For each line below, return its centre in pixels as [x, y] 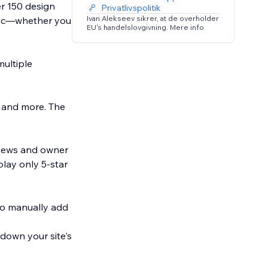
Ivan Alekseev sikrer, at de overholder [153, 19]
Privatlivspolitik [131, 8]
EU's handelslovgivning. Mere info [146, 28]
